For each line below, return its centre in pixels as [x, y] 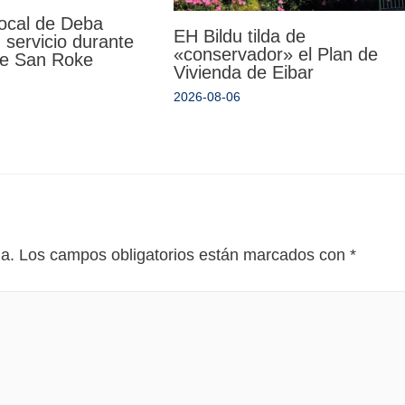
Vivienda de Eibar [243, 73]
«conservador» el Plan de [275, 55]
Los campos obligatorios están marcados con [184, 255]
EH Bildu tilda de [239, 37]
